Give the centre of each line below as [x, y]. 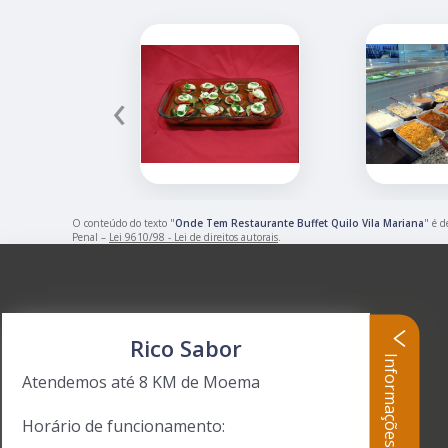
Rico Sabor [186, 348]
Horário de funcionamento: [123, 426]
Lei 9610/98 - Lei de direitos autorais [193, 237]
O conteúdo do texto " [123, 223]
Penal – [90, 237]
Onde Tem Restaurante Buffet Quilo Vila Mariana [299, 223]
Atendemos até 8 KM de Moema [141, 382]
